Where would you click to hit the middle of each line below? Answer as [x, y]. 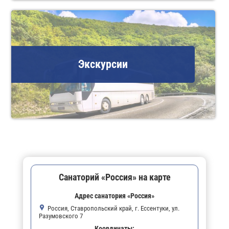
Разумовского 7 [61, 216]
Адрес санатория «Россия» [114, 196]
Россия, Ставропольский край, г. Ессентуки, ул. [113, 208]
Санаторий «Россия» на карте [114, 177]
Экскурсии [103, 64]
